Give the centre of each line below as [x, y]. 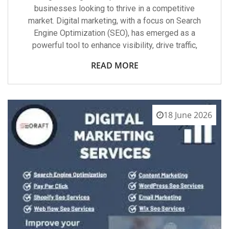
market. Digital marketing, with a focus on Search [114, 20]
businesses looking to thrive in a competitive [114, 8]
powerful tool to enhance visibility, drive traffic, [114, 45]
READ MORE [114, 65]
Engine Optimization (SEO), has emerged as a [114, 33]
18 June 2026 [188, 115]
